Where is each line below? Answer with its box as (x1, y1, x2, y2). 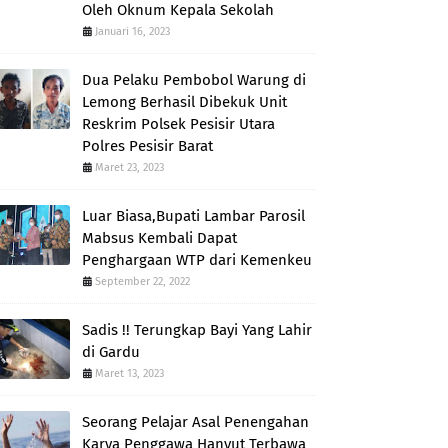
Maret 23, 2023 (95, 161, 164, 174)
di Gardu (82, 343, 140, 361)
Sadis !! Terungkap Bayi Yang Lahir (82, 321, 312, 339)
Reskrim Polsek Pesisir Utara (82, 115, 275, 133)
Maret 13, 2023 (95, 367, 164, 380)
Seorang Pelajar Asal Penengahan (82, 413, 309, 431)
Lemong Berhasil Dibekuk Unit (82, 93, 287, 111)
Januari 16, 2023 (95, 25, 170, 38)
